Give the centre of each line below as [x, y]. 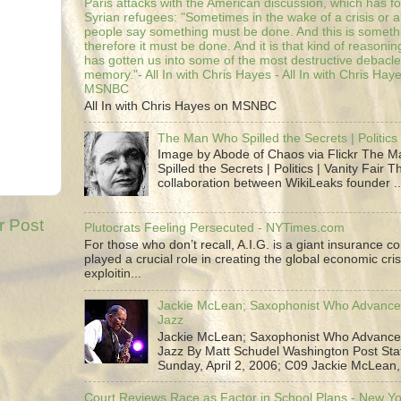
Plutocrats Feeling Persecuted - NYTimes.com [214, 228]
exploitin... [113, 274]
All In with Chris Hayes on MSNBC [180, 106]
